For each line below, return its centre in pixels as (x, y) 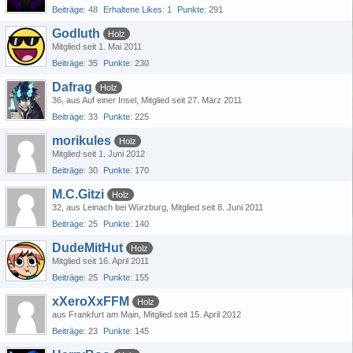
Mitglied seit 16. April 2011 (100, 261)
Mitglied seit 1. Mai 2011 (97, 46)
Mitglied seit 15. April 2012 (192, 314)
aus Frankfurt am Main (95, 314)
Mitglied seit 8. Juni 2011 (217, 207)
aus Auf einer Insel (101, 100)
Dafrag (72, 87)
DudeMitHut (87, 248)
